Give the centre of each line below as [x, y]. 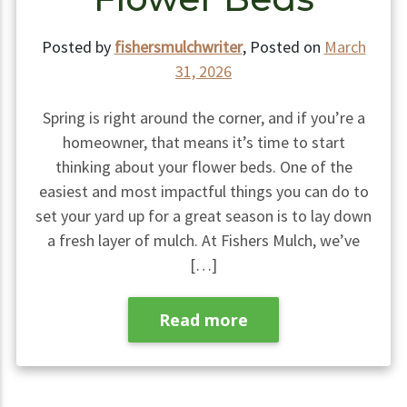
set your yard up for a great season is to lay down [203, 215]
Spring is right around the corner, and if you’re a [203, 117]
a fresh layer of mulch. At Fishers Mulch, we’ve [203, 240]
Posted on [287, 46]
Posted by [78, 46]
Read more [203, 319]
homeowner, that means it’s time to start [203, 142]
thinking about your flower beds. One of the [203, 166]
